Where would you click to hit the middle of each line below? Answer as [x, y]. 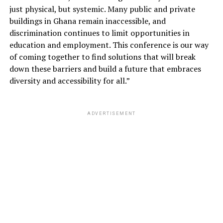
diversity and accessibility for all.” [69, 81]
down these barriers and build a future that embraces [105, 69]
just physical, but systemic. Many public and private [102, 9]
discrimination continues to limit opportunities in [99, 33]
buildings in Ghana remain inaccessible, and [87, 21]
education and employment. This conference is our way [109, 45]
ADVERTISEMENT [111, 114]
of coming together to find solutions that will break [102, 57]
